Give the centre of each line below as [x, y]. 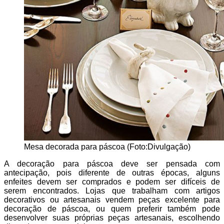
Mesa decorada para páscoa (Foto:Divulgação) [107, 147]
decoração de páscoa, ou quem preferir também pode [112, 209]
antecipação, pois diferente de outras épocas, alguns [112, 173]
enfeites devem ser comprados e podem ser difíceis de [112, 182]
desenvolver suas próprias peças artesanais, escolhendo [112, 218]
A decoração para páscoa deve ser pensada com [112, 164]
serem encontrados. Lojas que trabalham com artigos [112, 191]
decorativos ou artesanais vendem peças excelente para [112, 200]
